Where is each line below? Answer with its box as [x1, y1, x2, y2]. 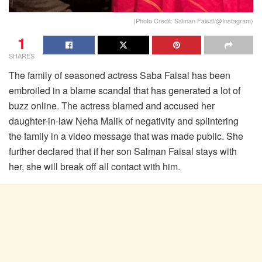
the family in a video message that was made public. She [9, 129, 243, 143]
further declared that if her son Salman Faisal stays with [9, 144, 237, 158]
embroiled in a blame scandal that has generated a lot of [9, 83, 240, 97]
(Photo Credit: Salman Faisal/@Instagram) [133, 15, 253, 25]
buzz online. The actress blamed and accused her [9, 98, 215, 112]
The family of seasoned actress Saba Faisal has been [9, 68, 230, 82]
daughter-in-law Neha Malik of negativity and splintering [9, 113, 239, 127]
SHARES [9, 50, 35, 60]
